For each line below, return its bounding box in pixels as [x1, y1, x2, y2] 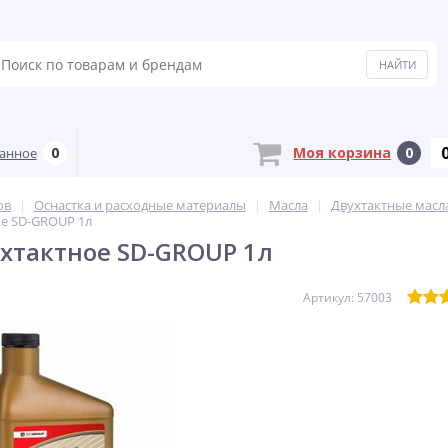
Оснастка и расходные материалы [33, 196, 246, 214]
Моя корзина [293, 143, 392, 162]
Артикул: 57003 [302, 289, 392, 306]
